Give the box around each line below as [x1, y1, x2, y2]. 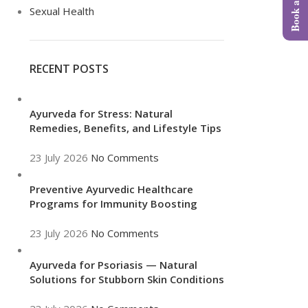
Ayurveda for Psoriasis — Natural [29, 258, 197, 272]
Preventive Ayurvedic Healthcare [29, 182, 193, 196]
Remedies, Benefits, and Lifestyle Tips [29, 121, 221, 135]
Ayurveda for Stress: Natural [29, 107, 173, 120]
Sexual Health [29, 4, 94, 18]
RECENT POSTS [29, 61, 109, 76]
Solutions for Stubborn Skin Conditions [29, 272, 224, 286]
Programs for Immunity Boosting [29, 197, 197, 210]
